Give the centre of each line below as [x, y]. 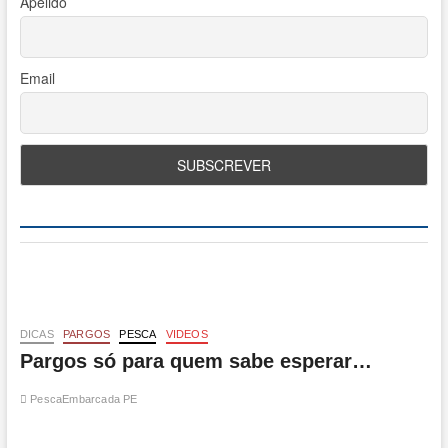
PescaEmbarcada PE [82, 399]
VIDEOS [186, 334]
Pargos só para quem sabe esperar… [195, 361]
